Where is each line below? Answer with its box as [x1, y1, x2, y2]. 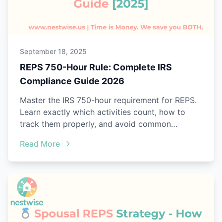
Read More [20, 138, 60, 149]
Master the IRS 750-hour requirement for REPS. [20, 95, 197, 105]
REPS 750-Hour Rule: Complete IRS [20, 61, 172, 72]
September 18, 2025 [20, 47, 87, 55]
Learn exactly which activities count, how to [20, 107, 185, 117]
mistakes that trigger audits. [20, 130, 125, 141]
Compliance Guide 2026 [20, 75, 124, 86]
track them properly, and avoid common [20, 118, 171, 129]
